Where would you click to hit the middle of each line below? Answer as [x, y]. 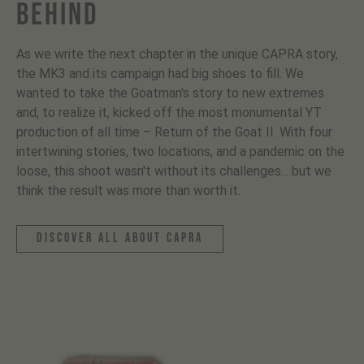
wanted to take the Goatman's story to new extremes [170, 93]
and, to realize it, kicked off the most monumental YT [169, 112]
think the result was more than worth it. [128, 190]
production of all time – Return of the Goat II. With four [174, 132]
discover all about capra [120, 238]
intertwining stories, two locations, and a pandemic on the [180, 151]
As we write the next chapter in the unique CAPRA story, [177, 54]
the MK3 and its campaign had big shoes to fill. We [160, 73]
